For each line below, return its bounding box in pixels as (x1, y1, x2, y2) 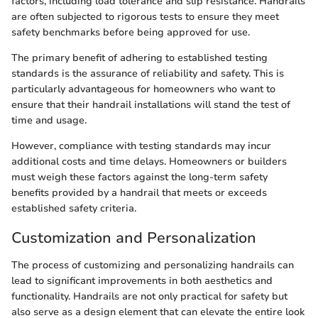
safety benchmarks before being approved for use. (11, 26, 250, 40)
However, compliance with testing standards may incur (11, 139, 271, 153)
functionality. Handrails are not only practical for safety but (11, 289, 287, 303)
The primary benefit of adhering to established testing (11, 51, 268, 65)
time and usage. (11, 114, 87, 128)
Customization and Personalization (11, 228, 256, 248)
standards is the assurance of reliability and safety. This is (11, 67, 284, 81)
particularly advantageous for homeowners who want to (11, 82, 275, 97)
